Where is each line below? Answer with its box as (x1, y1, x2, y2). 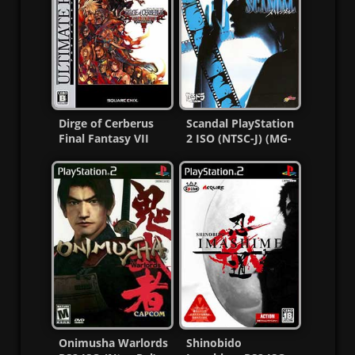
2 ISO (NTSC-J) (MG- (185, 131, 292, 147)
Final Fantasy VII (58, 131, 149, 147)
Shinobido (185, 335, 242, 351)
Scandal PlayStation (185, 116, 294, 132)
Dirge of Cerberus (58, 116, 154, 132)
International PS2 (58, 146, 154, 162)
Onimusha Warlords (58, 335, 168, 351)
